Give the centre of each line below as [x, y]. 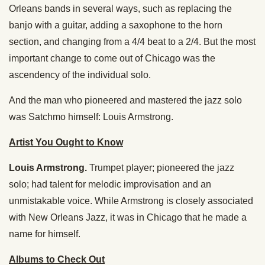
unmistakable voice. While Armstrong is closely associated [131, 201]
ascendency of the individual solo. [80, 75]
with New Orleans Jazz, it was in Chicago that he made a [128, 217]
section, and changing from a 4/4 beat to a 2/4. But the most [132, 41]
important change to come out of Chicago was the [112, 58]
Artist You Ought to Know [66, 142]
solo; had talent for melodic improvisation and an [110, 184]
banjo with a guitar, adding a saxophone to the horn [116, 25]
